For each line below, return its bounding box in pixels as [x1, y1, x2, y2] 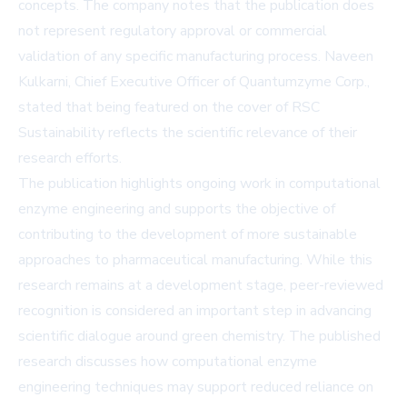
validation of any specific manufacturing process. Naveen [18, 46, 373, 67]
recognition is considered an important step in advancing [18, 301, 372, 322]
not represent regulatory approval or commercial [18, 21, 327, 42]
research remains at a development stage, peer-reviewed [18, 275, 383, 296]
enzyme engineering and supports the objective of [18, 199, 335, 220]
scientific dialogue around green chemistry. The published [18, 326, 381, 347]
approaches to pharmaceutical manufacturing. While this [18, 250, 372, 271]
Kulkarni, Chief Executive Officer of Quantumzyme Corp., [18, 72, 370, 93]
